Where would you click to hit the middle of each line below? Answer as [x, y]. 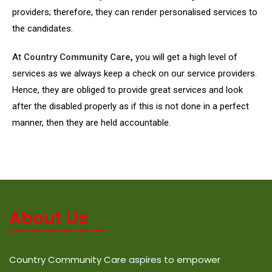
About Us [49, 219]
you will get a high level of [185, 57]
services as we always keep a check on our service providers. [134, 74]
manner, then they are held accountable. [93, 123]
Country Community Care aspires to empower [115, 260]
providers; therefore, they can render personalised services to [135, 12]
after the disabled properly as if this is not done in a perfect [131, 107]
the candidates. [44, 29]
